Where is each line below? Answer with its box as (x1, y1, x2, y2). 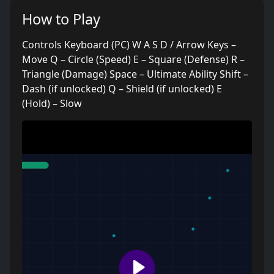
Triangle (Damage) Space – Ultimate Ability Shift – (22, 67, 248, 81)
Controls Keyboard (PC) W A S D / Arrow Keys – (22, 38, 236, 51)
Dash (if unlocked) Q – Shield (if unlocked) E (22, 82, 222, 95)
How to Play (22, 9, 100, 29)
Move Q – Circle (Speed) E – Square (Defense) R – (22, 53, 245, 66)
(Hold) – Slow (22, 97, 82, 110)
